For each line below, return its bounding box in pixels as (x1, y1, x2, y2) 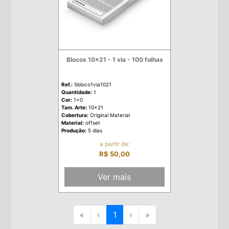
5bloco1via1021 (73, 81, 111, 87)
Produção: (61, 127, 86, 133)
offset (84, 120, 100, 126)
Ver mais (98, 171, 131, 182)
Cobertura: (61, 112, 88, 118)
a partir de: (99, 140, 130, 148)
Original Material (88, 112, 130, 118)
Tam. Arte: (61, 104, 87, 110)
